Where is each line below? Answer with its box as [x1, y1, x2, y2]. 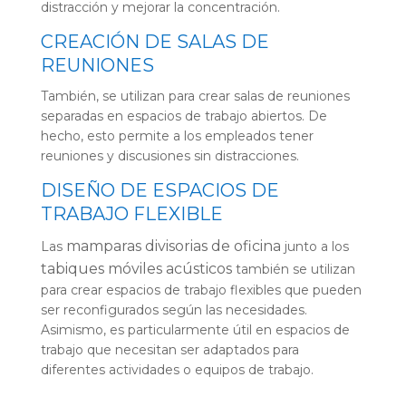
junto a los [280, 238, 349, 256]
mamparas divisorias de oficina [65, 237, 281, 256]
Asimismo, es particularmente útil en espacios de [40, 322, 350, 339]
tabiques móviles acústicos [40, 260, 232, 278]
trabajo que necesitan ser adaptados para [40, 342, 299, 359]
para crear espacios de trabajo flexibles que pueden [40, 282, 362, 299]
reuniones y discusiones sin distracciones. [40, 148, 299, 165]
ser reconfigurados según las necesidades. [40, 302, 307, 319]
